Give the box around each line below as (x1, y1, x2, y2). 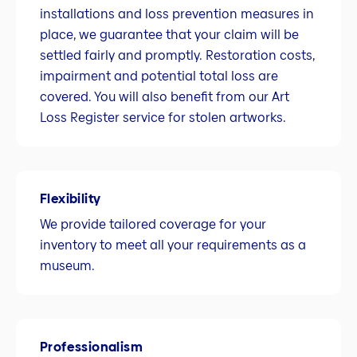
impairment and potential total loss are (40, 67, 278, 86)
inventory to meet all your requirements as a (40, 236, 306, 255)
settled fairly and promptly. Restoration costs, (40, 46, 315, 65)
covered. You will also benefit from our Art (40, 88, 289, 107)
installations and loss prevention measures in (40, 5, 314, 24)
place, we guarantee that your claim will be (40, 25, 299, 45)
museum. (40, 257, 95, 276)
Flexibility (40, 190, 101, 209)
